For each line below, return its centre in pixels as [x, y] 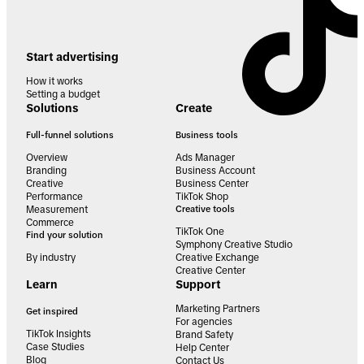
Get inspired [52, 311]
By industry [51, 257]
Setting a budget [63, 94]
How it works [54, 81]
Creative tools [205, 208]
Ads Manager [205, 157]
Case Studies [55, 347]
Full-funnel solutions [70, 134]
